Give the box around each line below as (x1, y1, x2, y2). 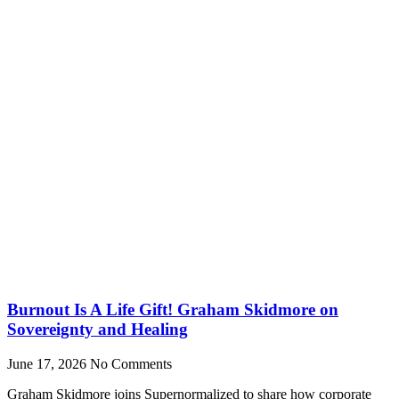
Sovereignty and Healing (7, 319, 188, 338)
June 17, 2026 (7, 355, 90, 371)
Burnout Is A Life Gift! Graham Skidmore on (7, 299, 338, 319)
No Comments (90, 355, 172, 371)
